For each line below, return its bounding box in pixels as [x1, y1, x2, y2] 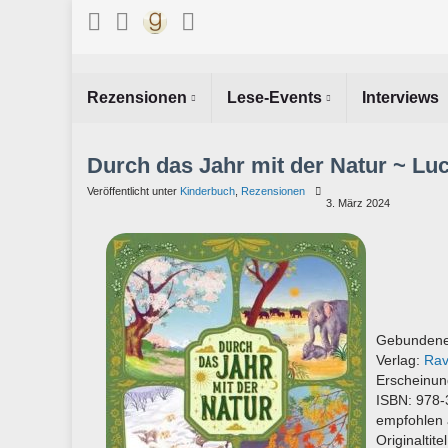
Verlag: [376, 352, 424, 369]
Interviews [362, 89, 439, 107]
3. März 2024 [326, 197, 390, 210]
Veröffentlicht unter [87, 185, 180, 198]
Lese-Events [227, 89, 326, 107]
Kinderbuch [180, 185, 235, 198]
